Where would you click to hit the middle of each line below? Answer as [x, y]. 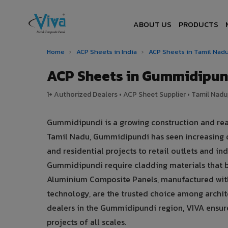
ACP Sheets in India [107, 52]
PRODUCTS [199, 24]
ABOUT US [153, 24]
